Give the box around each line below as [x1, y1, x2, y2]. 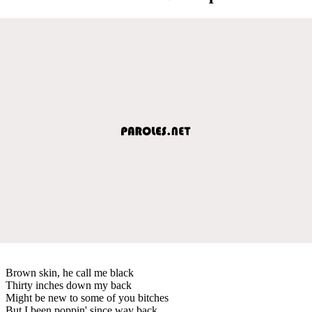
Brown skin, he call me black [6, 266, 134, 279]
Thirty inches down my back [6, 279, 132, 291]
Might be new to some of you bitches [6, 291, 169, 304]
